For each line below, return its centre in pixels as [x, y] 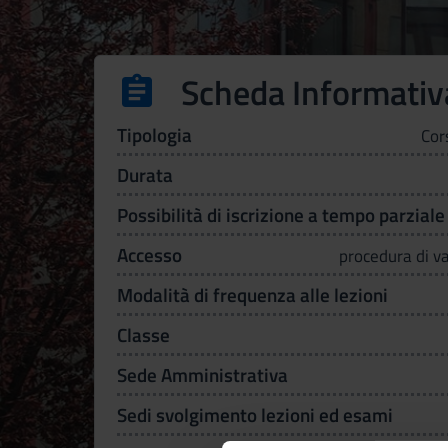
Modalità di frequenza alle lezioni [252, 294]
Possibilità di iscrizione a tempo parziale [280, 214]
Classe [143, 334]
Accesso [149, 254]
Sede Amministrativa [202, 374]
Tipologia [154, 134]
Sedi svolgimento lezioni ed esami [254, 414]
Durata [144, 174]
